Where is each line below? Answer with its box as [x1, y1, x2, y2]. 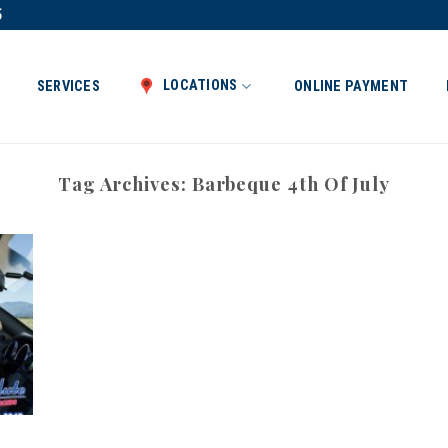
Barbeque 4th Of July [191, 171, 391, 196]
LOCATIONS [162, 77, 238, 94]
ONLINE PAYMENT [294, 77, 409, 95]
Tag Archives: [57, 171, 192, 196]
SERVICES [36, 77, 100, 95]
